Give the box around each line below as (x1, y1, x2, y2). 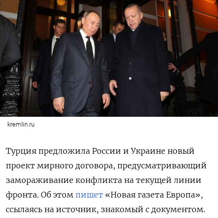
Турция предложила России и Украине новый (6, 145, 195, 156)
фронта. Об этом (6, 189, 75, 200)
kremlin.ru (7, 120, 35, 128)
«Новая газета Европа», (103, 189, 203, 200)
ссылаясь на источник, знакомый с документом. (6, 204, 205, 214)
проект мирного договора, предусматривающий (6, 160, 207, 170)
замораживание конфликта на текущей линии (6, 175, 201, 185)
